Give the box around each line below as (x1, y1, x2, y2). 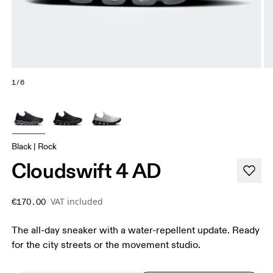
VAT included (51, 195, 104, 207)
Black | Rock (12, 141, 57, 152)
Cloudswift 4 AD (12, 157, 162, 183)
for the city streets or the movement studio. (12, 238, 201, 251)
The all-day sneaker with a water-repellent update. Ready (12, 224, 260, 236)
